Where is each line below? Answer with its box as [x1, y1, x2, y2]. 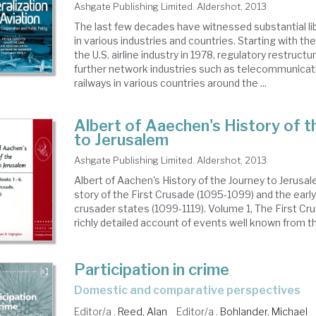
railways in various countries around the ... [74, 77, 267, 89]
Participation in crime [74, 260, 230, 279]
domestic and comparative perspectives [83, 284, 301, 298]
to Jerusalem [74, 130, 169, 149]
